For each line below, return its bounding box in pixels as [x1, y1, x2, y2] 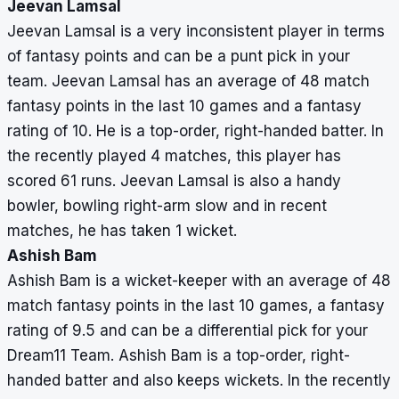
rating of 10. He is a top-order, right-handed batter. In [7, 122, 384, 141]
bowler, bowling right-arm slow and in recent [7, 197, 327, 216]
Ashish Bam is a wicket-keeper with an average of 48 [7, 272, 391, 290]
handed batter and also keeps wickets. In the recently [7, 371, 391, 390]
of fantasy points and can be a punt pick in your [7, 47, 350, 66]
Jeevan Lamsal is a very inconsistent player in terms [7, 22, 385, 41]
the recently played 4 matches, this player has [7, 147, 341, 166]
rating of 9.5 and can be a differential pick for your [7, 322, 368, 340]
